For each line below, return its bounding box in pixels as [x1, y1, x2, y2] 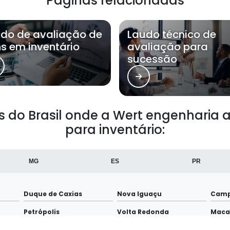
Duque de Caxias [24, 189, 82, 199]
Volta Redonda [117, 207, 169, 217]
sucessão [127, 52, 177, 67]
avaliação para [127, 40, 208, 54]
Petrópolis [24, 207, 60, 217]
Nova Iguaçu [117, 189, 162, 199]
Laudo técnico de [127, 27, 216, 42]
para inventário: [65, 121, 165, 139]
